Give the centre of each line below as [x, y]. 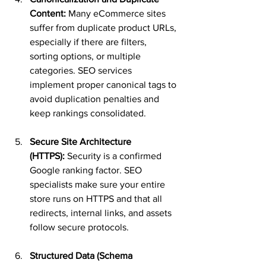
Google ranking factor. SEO [87, 170]
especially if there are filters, [89, 42]
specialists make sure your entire [99, 184]
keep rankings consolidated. [88, 113]
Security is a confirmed [114, 156]
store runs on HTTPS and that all [97, 199]
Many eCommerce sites [117, 13]
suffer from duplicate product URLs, [104, 28]
